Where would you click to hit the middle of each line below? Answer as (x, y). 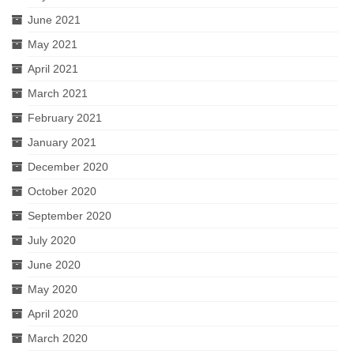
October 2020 (62, 191)
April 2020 (53, 313)
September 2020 (70, 215)
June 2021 (54, 19)
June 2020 (54, 264)
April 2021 (53, 68)
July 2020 (52, 240)
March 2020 (58, 338)
